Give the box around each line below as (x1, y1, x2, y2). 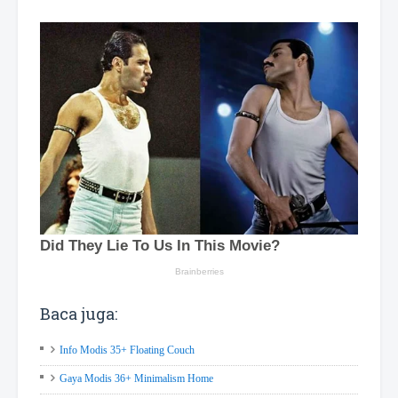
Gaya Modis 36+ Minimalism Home (60, 371, 213, 385)
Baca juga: (40, 302, 117, 324)
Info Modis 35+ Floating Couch (60, 343, 195, 356)
